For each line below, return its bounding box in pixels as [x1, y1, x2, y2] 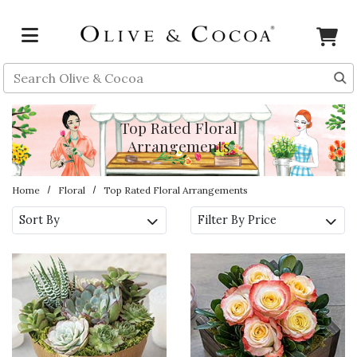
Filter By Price [198, 213, 277, 227]
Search [2, 64, 45, 80]
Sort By [19, 213, 60, 227]
